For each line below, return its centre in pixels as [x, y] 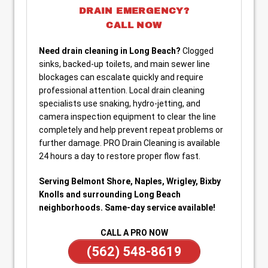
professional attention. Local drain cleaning [122, 90]
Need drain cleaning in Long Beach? [110, 51]
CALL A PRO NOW [134, 233]
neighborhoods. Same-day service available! [127, 208]
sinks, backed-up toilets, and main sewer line [124, 64]
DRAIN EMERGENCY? [134, 11]
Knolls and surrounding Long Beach [110, 194]
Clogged [197, 51]
